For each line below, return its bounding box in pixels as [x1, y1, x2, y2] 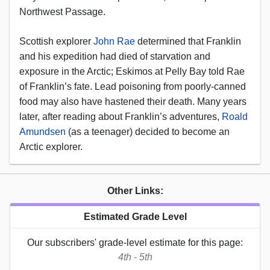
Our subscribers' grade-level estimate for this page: [27, 237, 243, 248]
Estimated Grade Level [83, 211, 187, 222]
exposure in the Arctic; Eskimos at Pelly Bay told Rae [19, 66, 245, 77]
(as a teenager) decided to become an [66, 126, 230, 137]
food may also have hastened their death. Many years [19, 96, 246, 107]
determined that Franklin [135, 36, 241, 46]
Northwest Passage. [19, 6, 105, 17]
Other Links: [107, 185, 163, 196]
